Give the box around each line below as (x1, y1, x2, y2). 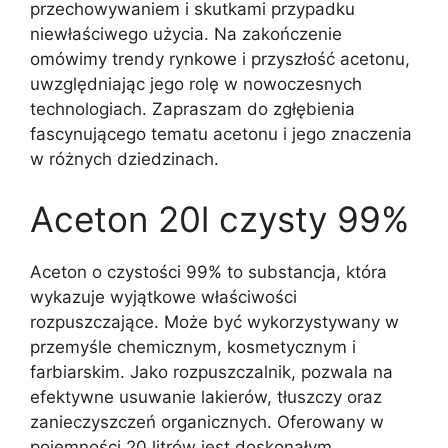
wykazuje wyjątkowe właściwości (30, 286, 297, 307)
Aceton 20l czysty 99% (30, 197, 409, 240)
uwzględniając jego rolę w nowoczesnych (30, 74, 362, 94)
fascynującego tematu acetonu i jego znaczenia (30, 124, 412, 144)
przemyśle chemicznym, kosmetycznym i (30, 336, 356, 357)
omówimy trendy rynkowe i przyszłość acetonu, (30, 49, 410, 69)
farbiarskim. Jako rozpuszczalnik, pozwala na (30, 361, 393, 382)
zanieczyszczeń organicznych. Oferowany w (30, 411, 384, 432)
